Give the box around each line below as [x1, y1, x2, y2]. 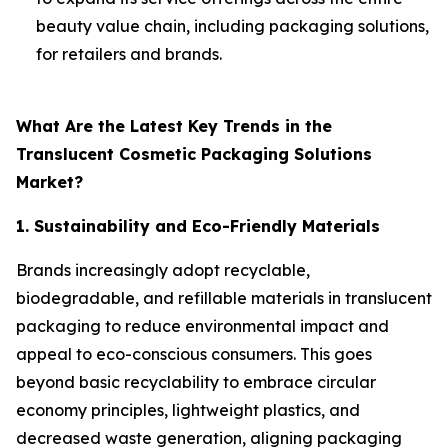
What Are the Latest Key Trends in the [16, 115, 332, 136]
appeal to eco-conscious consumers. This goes [16, 343, 372, 364]
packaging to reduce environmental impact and [16, 315, 389, 336]
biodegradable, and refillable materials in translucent [16, 287, 432, 308]
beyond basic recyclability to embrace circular [16, 371, 376, 392]
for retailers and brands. [36, 43, 222, 64]
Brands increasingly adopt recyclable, [16, 259, 310, 280]
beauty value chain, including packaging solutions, [36, 15, 429, 36]
